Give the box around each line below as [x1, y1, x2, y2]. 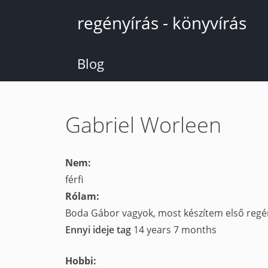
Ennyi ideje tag [65, 223, 133, 236]
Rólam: [65, 190, 102, 203]
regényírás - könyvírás [77, 11, 246, 34]
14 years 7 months [133, 223, 217, 236]
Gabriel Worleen [65, 110, 221, 139]
